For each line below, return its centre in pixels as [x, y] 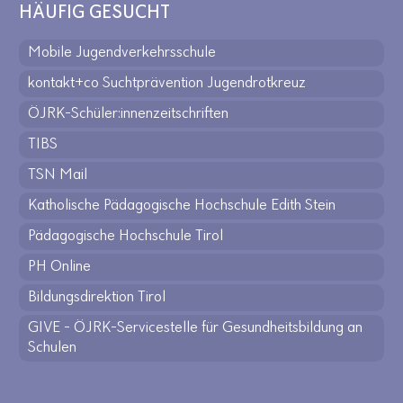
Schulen [52, 348]
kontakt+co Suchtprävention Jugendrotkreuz [167, 83]
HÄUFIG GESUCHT [94, 13]
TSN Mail [58, 175]
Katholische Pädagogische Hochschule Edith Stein [182, 206]
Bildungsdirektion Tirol [97, 297]
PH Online [59, 267]
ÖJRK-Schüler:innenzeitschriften [128, 114]
